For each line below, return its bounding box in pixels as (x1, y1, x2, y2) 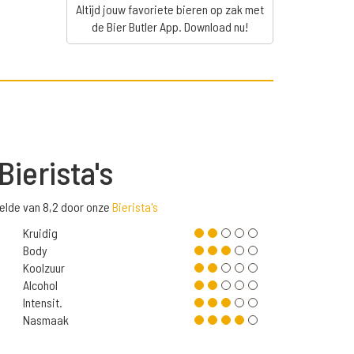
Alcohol (22, 277, 58, 293)
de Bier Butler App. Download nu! (91, 19, 248, 35)
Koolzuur (22, 260, 65, 276)
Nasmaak (22, 312, 69, 328)
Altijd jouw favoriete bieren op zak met (75, 2, 264, 17)
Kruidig (22, 225, 58, 241)
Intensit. (22, 295, 62, 311)
